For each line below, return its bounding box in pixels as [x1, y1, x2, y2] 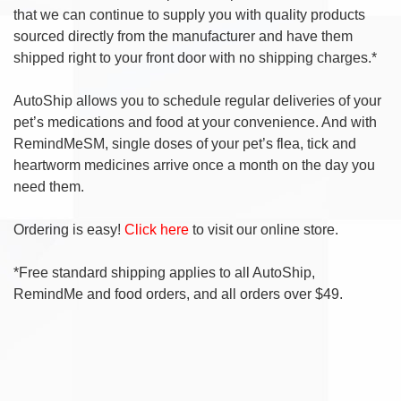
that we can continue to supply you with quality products [13, 6, 365, 22]
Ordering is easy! [13, 221, 124, 237]
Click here [124, 221, 189, 237]
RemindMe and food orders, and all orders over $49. [13, 286, 343, 302]
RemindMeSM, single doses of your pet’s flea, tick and [13, 135, 356, 151]
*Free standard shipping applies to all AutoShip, [13, 264, 315, 280]
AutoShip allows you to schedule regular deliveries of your [13, 92, 381, 108]
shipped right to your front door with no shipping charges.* [13, 49, 377, 65]
